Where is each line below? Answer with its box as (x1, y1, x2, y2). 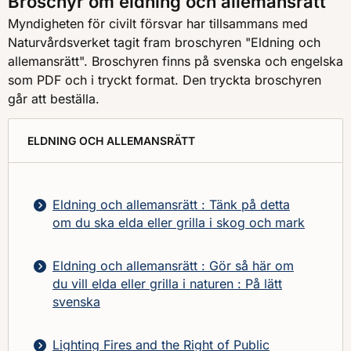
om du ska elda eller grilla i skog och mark (52, 214, 305, 230)
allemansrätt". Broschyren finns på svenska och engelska (8, 52, 343, 69)
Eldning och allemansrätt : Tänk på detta (52, 196, 290, 212)
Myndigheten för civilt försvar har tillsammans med (8, 15, 308, 31)
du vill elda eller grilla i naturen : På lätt (52, 275, 282, 291)
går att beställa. (8, 90, 103, 107)
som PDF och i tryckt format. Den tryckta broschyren (8, 71, 321, 88)
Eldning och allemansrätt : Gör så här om (52, 257, 294, 273)
